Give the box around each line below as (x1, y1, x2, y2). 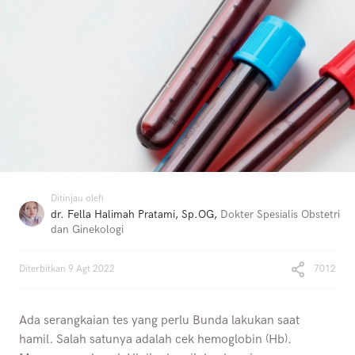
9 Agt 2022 (68, 263, 115, 276)
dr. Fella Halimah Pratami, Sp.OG (51, 208, 214, 222)
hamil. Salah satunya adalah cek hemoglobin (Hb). (19, 332, 292, 348)
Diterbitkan (19, 263, 66, 276)
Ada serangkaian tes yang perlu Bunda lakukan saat (19, 313, 300, 329)
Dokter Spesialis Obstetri (220, 208, 340, 222)
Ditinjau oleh (51, 193, 104, 205)
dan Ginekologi (51, 223, 124, 237)
